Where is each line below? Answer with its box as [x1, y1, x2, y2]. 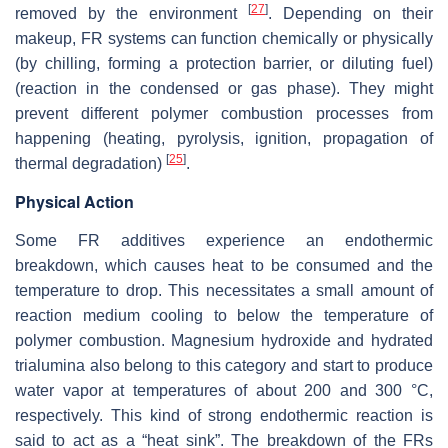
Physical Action [15, 189, 134, 213]
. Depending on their [268, 4, 433, 22]
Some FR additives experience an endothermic [15, 231, 433, 249]
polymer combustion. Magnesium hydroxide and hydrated [15, 331, 433, 349]
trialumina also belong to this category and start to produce [15, 356, 433, 374]
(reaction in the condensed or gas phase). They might [15, 79, 433, 97]
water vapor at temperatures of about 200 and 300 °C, [15, 381, 433, 399]
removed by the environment [15, 4, 248, 22]
